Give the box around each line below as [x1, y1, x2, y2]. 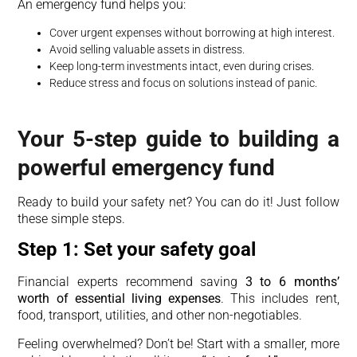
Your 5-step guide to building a [18, 125, 339, 152]
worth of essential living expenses [18, 291, 222, 307]
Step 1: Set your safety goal [18, 238, 257, 261]
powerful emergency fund [18, 154, 276, 181]
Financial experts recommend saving [18, 274, 245, 290]
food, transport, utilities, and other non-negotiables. [18, 308, 303, 324]
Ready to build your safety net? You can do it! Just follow [18, 194, 339, 210]
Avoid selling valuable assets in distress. [49, 42, 245, 56]
